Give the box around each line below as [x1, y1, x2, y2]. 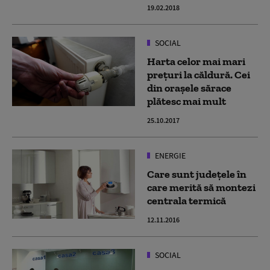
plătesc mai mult [147, 95, 226, 108]
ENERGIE [153, 150, 186, 161]
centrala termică [147, 194, 226, 207]
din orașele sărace [147, 81, 231, 95]
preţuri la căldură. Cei [147, 68, 250, 81]
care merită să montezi [147, 181, 256, 194]
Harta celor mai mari [147, 55, 245, 68]
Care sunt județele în [147, 168, 246, 181]
